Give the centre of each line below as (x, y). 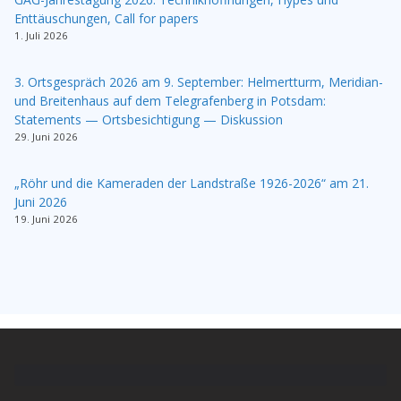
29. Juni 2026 (46, 136)
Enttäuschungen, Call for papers (107, 18)
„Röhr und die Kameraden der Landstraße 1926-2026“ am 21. (192, 183)
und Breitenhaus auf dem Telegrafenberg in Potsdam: (170, 100)
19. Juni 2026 (46, 218)
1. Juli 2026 (41, 35)
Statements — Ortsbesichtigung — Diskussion (149, 119)
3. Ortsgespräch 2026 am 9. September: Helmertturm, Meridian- (199, 81)
